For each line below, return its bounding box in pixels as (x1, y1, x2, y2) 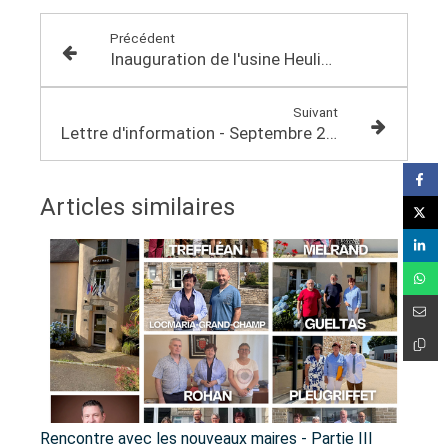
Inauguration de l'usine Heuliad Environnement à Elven (320, 48, 332, 69)
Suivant (293, 103, 339, 120)
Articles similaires (40, 192, 235, 221)
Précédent (109, 29, 175, 46)
